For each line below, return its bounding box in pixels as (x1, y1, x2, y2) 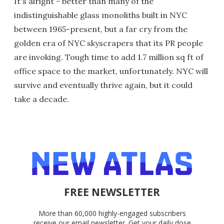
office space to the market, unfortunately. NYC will (14, 65, 208, 76)
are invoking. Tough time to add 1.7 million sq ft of (14, 51, 203, 62)
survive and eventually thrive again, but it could (14, 79, 192, 90)
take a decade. (14, 93, 69, 104)
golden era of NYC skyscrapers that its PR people (14, 37, 203, 48)
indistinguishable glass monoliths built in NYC (14, 9, 187, 20)
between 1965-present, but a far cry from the (14, 23, 187, 34)
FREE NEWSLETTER (64, 184, 160, 199)
